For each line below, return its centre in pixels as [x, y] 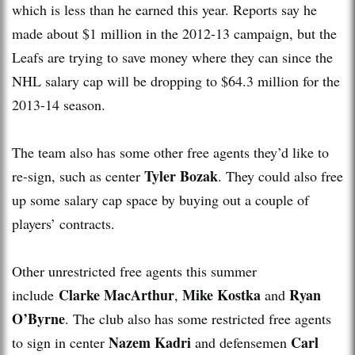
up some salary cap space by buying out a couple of [160, 199]
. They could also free [281, 176]
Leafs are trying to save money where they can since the [172, 57]
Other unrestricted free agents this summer [134, 271]
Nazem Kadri [150, 342]
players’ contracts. [63, 223]
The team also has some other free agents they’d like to [170, 152]
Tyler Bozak [181, 176]
